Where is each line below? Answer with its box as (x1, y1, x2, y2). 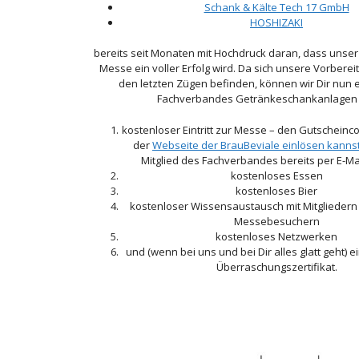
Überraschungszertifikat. (216, 259, 337, 274)
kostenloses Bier (236, 183, 317, 198)
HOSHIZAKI (250, 14, 303, 30)
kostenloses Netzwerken (216, 228, 337, 244)
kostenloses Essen (230, 167, 323, 183)
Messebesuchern (233, 213, 320, 228)
